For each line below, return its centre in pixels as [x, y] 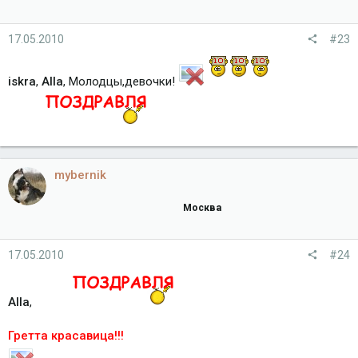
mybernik [80, 175]
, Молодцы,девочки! [121, 82]
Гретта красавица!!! [66, 335]
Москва [202, 207]
